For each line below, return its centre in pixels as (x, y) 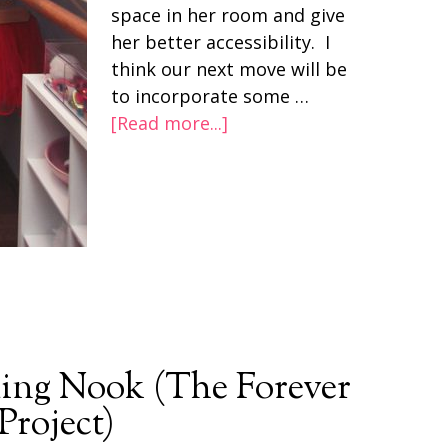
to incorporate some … (210, 96)
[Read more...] (169, 123)
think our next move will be (229, 69)
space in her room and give (228, 15)
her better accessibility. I (220, 42)
